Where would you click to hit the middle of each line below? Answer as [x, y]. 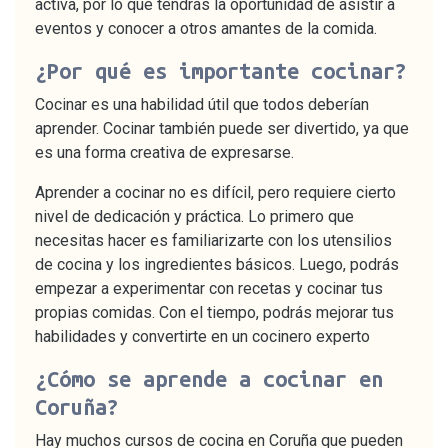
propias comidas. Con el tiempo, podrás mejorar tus [214, 312]
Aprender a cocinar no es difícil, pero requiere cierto [215, 192]
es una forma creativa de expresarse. [164, 152]
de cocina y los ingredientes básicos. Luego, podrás [217, 264]
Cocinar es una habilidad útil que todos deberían [202, 104]
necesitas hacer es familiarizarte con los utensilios [213, 240]
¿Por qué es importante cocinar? [221, 70]
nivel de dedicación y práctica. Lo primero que [194, 216]
